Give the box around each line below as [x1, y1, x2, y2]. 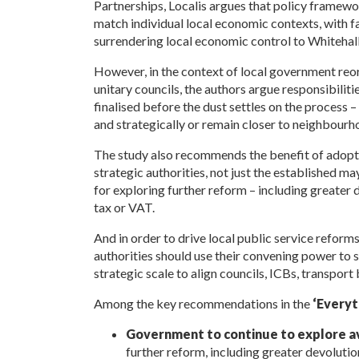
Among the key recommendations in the [93, 295, 313, 311]
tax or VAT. [93, 199, 155, 215]
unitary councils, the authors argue [93, 80, 282, 96]
